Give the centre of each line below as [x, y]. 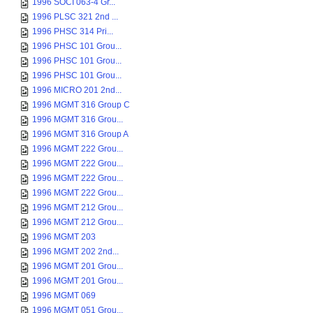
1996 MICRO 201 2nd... [77, 90]
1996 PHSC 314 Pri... [73, 31]
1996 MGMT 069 [64, 296]
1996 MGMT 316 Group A [80, 134]
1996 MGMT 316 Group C [81, 105]
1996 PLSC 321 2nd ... [75, 17]
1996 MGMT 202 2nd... [75, 252]
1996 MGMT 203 [64, 237]
